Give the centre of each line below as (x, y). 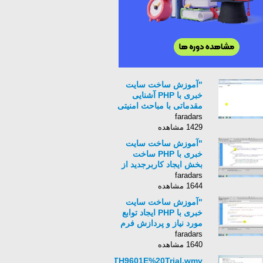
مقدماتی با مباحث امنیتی (160, 106)
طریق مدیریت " (175, 175)
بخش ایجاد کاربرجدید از (162, 164)
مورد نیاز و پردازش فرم (161, 223)
